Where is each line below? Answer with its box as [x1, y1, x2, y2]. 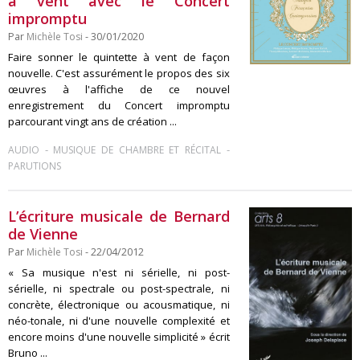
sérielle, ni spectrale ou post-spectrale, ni [8, 281, 230, 296]
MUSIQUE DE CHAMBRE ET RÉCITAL [53, 143, 221, 157]
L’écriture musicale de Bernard [8, 207, 230, 226]
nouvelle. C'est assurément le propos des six [8, 66, 230, 80]
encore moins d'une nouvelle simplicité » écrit [8, 329, 230, 344]
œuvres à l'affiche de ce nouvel [8, 82, 230, 96]
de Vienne [8, 224, 78, 243]
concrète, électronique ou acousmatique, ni [8, 297, 230, 312]
